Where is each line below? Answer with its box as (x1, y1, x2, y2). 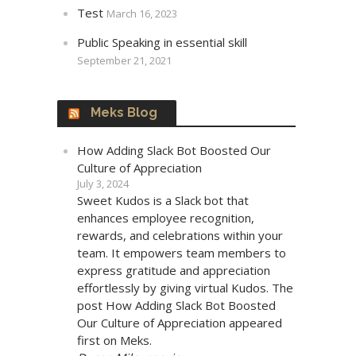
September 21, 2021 (77, 52, 172, 68)
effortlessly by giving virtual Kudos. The (77, 279, 294, 296)
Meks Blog (91, 104, 158, 120)
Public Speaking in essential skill (77, 33, 248, 50)
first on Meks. (77, 331, 153, 348)
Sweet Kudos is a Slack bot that (77, 192, 250, 208)
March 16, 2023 (106, 6, 178, 21)
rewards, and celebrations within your (77, 226, 284, 243)
